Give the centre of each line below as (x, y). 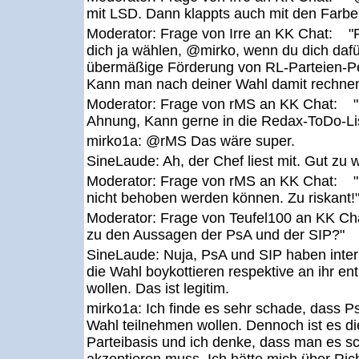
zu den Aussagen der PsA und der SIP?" (216, 235)
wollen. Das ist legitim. (158, 288)
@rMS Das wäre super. (220, 141)
